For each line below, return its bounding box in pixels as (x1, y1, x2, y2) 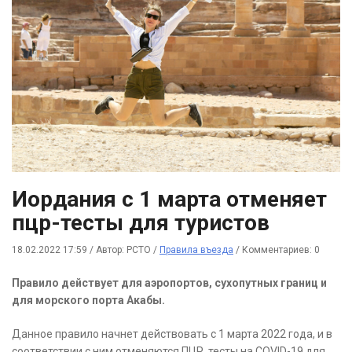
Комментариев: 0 (242, 244, 320, 256)
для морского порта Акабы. (12, 294, 165, 307)
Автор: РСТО (96, 244, 153, 256)
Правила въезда (159, 244, 233, 256)
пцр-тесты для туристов (12, 210, 275, 236)
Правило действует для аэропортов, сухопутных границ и (12, 277, 327, 290)
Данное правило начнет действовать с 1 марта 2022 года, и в (12, 328, 332, 341)
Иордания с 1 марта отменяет (12, 186, 327, 213)
